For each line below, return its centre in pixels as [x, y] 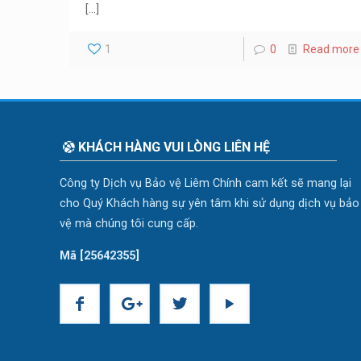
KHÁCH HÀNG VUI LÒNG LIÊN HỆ [174, 147]
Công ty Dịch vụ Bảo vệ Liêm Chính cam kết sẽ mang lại [206, 183]
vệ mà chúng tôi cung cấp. [129, 224]
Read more [331, 49]
